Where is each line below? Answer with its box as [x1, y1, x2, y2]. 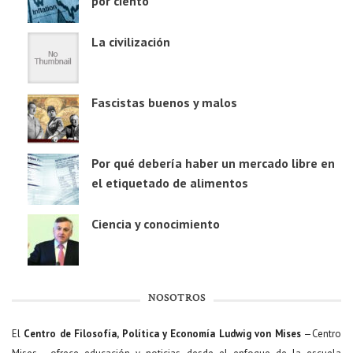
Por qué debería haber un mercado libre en [91, 155, 335, 172]
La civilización [91, 34, 170, 50]
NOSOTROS [147, 292, 206, 307]
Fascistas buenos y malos [91, 95, 237, 111]
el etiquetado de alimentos [91, 175, 248, 191]
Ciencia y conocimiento [91, 216, 220, 232]
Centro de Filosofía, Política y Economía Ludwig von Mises [24, 327, 301, 341]
